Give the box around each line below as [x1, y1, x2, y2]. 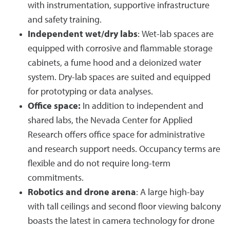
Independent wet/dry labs [28, 30, 138, 40]
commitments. [28, 174, 84, 183]
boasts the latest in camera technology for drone [28, 217, 215, 226]
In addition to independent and [81, 102, 203, 111]
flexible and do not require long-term [28, 159, 170, 169]
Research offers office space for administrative [28, 130, 205, 140]
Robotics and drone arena [28, 188, 136, 198]
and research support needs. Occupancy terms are [28, 145, 220, 155]
